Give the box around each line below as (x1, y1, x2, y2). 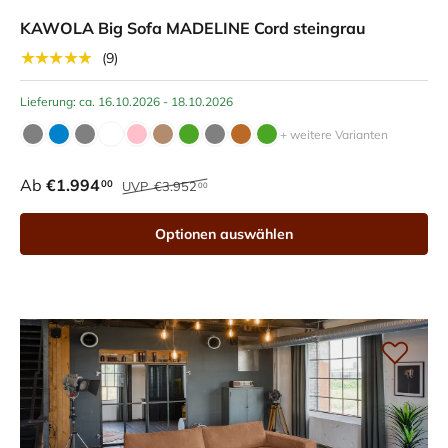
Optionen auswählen (155, 225, 293, 244)
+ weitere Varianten (280, 127, 388, 143)
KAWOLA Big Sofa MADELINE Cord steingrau (20, 18, 366, 39)
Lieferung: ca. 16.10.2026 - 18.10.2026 (20, 94, 233, 110)
